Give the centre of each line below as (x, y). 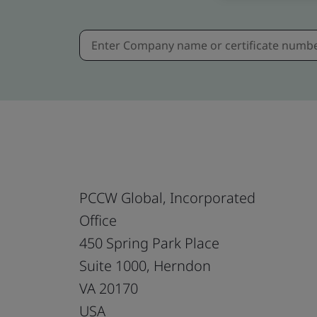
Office (98, 220)
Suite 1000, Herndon (145, 265)
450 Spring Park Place (149, 243)
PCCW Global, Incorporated (167, 197)
